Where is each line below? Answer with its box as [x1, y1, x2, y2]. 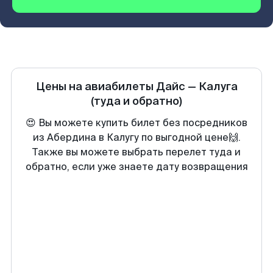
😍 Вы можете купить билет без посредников [26, 116, 247, 129]
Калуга [198, 79, 238, 94]
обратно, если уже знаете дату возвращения [25, 160, 248, 173]
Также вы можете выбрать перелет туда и [32, 146, 241, 158]
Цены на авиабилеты [35, 79, 156, 94]
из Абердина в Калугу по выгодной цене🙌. [32, 131, 241, 144]
